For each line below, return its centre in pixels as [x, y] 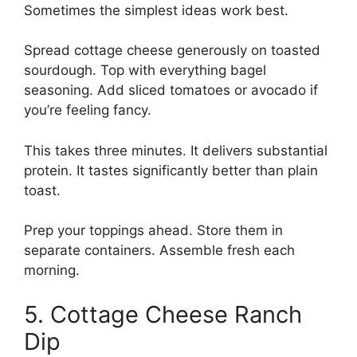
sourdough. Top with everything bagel [145, 71]
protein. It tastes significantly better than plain [171, 170]
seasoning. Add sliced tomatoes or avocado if [171, 90]
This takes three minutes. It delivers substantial [176, 150]
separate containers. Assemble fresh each [159, 251]
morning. [52, 271]
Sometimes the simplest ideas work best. [156, 10]
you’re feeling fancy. [88, 110]
